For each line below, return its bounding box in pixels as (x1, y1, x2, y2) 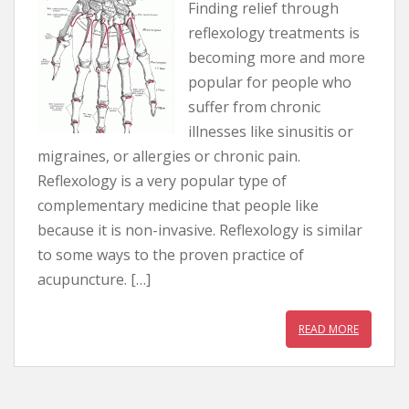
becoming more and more (188, 47, 365, 68)
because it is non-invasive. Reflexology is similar (37, 220, 362, 240)
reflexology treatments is (188, 23, 360, 43)
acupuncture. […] (37, 269, 151, 289)
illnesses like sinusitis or (188, 121, 353, 142)
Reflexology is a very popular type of (37, 171, 287, 191)
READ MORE (299, 321, 359, 337)
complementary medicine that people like (37, 195, 319, 215)
